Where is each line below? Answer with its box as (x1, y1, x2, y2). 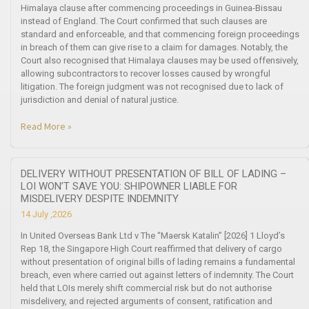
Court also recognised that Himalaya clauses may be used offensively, (21, 54, 299, 66)
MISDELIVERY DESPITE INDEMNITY (21, 192, 179, 205)
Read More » (21, 119, 72, 132)
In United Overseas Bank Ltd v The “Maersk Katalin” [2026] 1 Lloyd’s (21, 230, 285, 241)
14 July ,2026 (21, 208, 72, 219)
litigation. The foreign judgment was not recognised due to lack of (21, 81, 283, 92)
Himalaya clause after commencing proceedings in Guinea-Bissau (21, 2, 282, 13)
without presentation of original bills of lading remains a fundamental (21, 256, 295, 267)
